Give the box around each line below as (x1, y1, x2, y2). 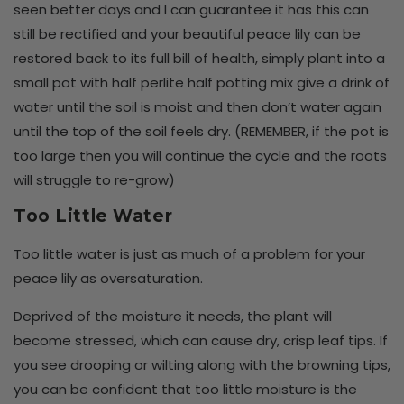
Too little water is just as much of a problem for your (14, 244, 365, 264)
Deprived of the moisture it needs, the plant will (14, 307, 332, 326)
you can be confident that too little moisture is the (14, 380, 357, 399)
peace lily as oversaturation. (14, 269, 207, 289)
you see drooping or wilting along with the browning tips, (14, 355, 390, 375)
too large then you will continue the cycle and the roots (14, 145, 387, 165)
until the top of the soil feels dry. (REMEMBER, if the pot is (14, 121, 389, 141)
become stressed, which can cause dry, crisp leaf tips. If (14, 331, 388, 351)
